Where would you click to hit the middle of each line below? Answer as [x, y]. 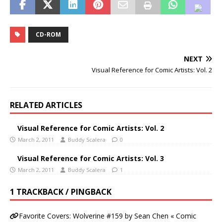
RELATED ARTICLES [46, 105]
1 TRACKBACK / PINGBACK [61, 192]
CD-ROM [48, 34]
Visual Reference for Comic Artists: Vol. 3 [91, 158]
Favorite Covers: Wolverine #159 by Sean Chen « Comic [108, 216]
